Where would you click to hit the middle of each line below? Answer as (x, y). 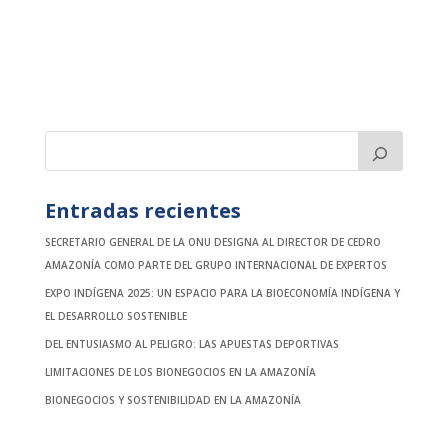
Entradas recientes (142, 210)
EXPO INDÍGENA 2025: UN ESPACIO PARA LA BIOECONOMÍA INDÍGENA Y (222, 292)
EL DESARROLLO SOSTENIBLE (115, 315)
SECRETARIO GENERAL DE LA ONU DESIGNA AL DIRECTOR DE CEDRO (212, 241)
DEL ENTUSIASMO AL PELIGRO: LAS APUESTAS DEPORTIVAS (191, 343)
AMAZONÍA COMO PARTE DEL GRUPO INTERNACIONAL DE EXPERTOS (215, 264)
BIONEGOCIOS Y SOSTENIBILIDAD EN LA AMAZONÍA (172, 399)
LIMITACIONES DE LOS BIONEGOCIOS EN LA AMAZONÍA (180, 371)
